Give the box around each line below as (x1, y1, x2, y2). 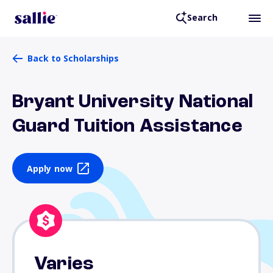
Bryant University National (12, 93, 253, 112)
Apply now (26, 162, 73, 174)
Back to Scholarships (27, 52, 119, 64)
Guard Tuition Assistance (12, 117, 243, 136)
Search (186, 12, 218, 24)
